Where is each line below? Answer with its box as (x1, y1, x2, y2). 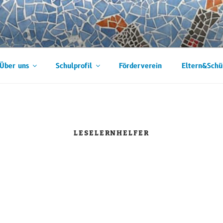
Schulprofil (55, 61, 92, 71)
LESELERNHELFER (73, 126, 150, 140)
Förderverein (118, 61, 162, 71)
